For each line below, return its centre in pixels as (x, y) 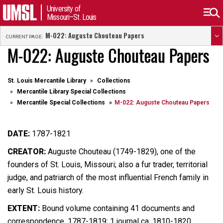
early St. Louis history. (46, 190)
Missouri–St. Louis (72, 17)
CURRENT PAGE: (24, 36)
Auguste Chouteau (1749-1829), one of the (122, 152)
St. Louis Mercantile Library (47, 81)
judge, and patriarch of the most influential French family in (108, 177)
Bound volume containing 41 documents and (118, 208)
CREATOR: (28, 152)
